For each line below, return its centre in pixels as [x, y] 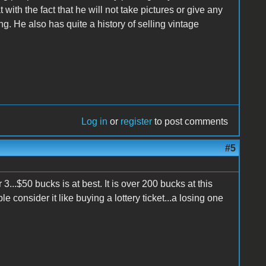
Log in [95, 121]
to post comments [190, 121]
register [137, 121]
